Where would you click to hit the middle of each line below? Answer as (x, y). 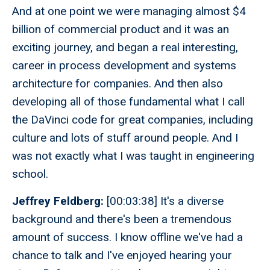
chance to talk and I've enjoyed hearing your (122, 256)
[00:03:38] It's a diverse (165, 201)
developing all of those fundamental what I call (128, 102)
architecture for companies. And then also (118, 84)
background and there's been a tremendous (122, 219)
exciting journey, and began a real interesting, (125, 48)
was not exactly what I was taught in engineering (133, 156)
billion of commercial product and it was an (121, 30)
